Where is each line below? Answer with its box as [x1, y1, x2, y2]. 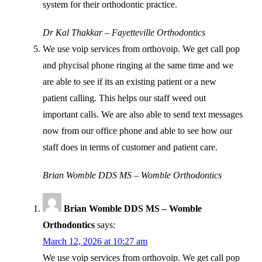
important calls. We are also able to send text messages [43, 109, 243, 119]
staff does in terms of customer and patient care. [43, 142, 218, 152]
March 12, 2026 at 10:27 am [43, 236, 147, 246]
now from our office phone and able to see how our [43, 125, 232, 136]
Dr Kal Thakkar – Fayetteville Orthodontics [43, 27, 205, 37]
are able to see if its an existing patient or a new [43, 76, 216, 87]
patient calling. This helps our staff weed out [43, 92, 206, 103]
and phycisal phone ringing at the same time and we [43, 60, 233, 70]
